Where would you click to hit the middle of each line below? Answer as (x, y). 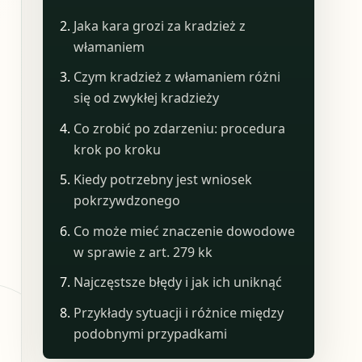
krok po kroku (118, 149)
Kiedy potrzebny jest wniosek (163, 180)
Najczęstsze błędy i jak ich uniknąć (178, 282)
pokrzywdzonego (127, 201)
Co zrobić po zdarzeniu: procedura (180, 128)
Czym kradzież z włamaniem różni (177, 77)
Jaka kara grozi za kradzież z (160, 25)
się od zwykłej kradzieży (147, 98)
